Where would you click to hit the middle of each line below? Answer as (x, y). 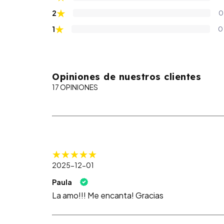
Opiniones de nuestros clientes (126, 77)
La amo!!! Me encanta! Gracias (108, 195)
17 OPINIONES (75, 87)
